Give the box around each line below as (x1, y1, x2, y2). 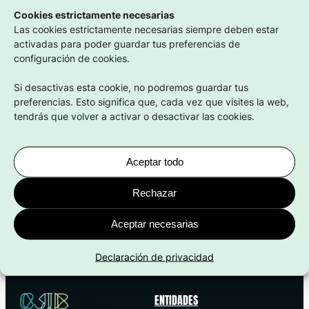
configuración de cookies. (14, 52, 130, 63)
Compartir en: (112, 195, 197, 211)
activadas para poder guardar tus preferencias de (14, 37, 240, 49)
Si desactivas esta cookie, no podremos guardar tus (14, 81, 248, 92)
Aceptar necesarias (110, 217, 199, 230)
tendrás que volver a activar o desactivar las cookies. (14, 110, 255, 121)
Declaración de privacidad (95, 250, 214, 262)
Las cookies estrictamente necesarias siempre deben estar (14, 23, 279, 34)
